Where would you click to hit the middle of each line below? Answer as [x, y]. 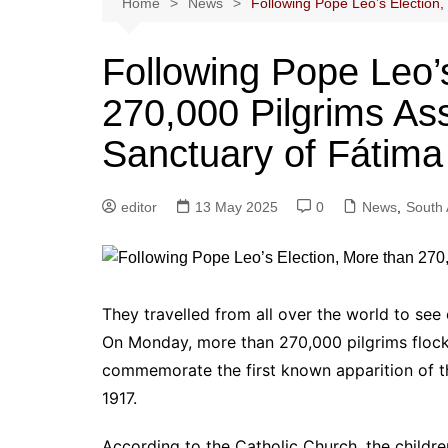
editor [139, 207]
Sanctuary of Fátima [272, 154]
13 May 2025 [236, 207]
